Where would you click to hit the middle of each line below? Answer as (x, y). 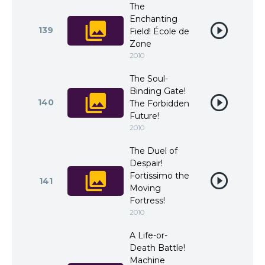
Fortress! (147, 201)
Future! (144, 116)
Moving (145, 188)
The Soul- (149, 79)
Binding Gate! (158, 91)
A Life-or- (148, 235)
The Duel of (153, 151)
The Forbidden (159, 104)
